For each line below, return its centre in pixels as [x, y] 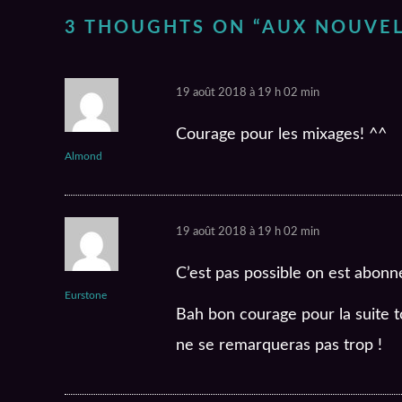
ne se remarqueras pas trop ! [279, 346]
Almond [83, 157]
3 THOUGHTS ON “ [163, 28]
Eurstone [86, 296]
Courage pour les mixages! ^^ [281, 135]
